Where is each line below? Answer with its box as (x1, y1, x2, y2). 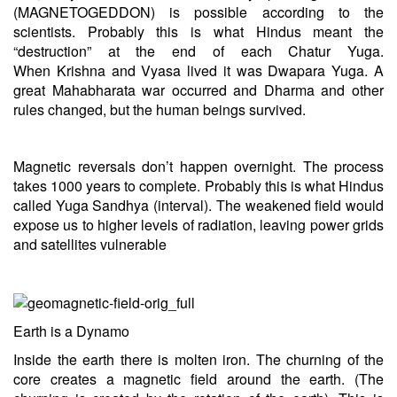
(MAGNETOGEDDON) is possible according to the (13, 2, 384, 23)
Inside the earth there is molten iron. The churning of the (13, 348, 384, 370)
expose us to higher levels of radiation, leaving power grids (13, 214, 384, 236)
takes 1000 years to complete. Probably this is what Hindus (13, 175, 384, 197)
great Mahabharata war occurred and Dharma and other (13, 80, 384, 101)
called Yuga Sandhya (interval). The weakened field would (13, 195, 384, 216)
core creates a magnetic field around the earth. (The (13, 368, 384, 389)
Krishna (56, 60, 105, 82)
